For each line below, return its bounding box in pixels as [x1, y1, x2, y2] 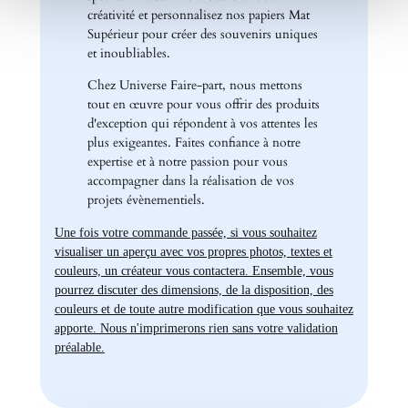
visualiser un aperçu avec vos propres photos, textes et [54, 243, 332, 259]
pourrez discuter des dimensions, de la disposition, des [54, 281, 333, 297]
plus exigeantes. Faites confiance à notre [87, 134, 301, 152]
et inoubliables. [87, 44, 174, 62]
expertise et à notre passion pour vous [87, 153, 288, 171]
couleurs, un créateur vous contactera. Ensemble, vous [54, 262, 333, 278]
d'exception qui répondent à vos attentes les [87, 115, 318, 133]
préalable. [54, 339, 105, 354]
